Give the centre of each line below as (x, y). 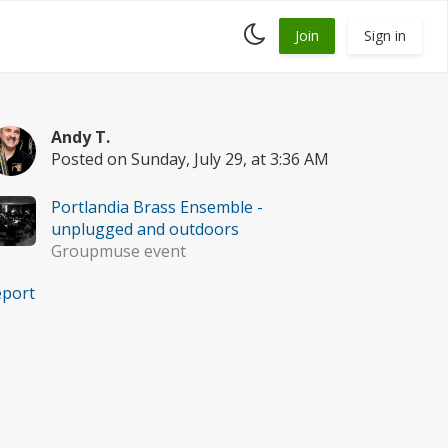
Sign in (385, 35)
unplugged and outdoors (144, 229)
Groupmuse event (118, 251)
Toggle (287, 29)
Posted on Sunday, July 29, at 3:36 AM (189, 159)
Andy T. (80, 137)
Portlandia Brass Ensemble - (156, 207)
